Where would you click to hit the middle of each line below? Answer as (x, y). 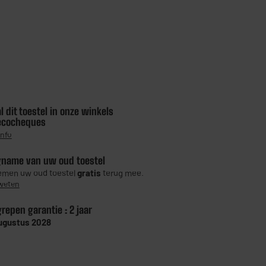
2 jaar (80, 210)
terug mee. (122, 173)
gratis (89, 173)
